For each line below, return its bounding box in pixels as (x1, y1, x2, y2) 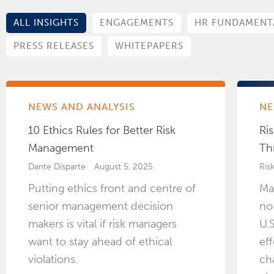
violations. (28, 253, 78, 267)
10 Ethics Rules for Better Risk (28, 124, 176, 138)
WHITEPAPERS (115, 40, 183, 52)
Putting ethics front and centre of (28, 182, 196, 196)
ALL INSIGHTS (13, 17, 79, 29)
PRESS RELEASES (13, 40, 94, 52)
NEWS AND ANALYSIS (28, 101, 135, 113)
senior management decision (28, 199, 173, 213)
